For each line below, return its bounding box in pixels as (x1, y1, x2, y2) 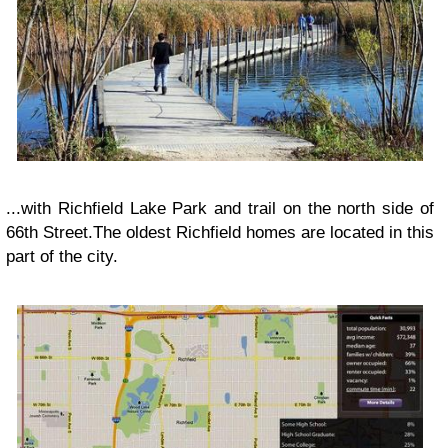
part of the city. (6, 246, 123, 266)
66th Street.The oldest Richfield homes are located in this (6, 222, 434, 242)
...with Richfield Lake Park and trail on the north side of (6, 198, 434, 218)
